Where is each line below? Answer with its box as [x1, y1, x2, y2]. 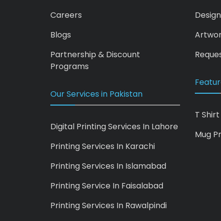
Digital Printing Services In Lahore [50, 120, 178, 132]
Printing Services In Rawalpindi [50, 199, 167, 211]
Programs [50, 60, 89, 72]
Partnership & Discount [50, 48, 140, 60]
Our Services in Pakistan [50, 88, 143, 100]
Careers [50, 9, 82, 21]
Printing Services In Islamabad [50, 160, 166, 172]
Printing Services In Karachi [50, 140, 155, 152]
